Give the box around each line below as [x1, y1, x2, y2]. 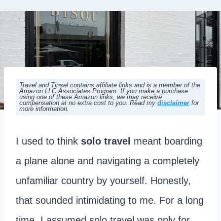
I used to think [16, 136, 81, 147]
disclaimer [157, 99, 190, 107]
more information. [19, 105, 70, 113]
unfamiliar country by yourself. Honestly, [16, 175, 191, 186]
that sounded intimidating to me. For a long [16, 195, 204, 206]
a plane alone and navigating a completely [16, 155, 199, 167]
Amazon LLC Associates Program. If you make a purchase [19, 87, 188, 95]
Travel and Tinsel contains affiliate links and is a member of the [19, 81, 201, 89]
